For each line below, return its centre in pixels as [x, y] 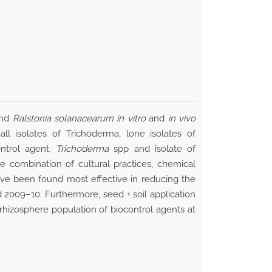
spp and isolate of [152, 149]
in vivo [182, 119]
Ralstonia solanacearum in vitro [79, 119]
